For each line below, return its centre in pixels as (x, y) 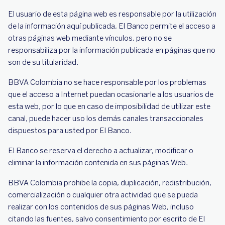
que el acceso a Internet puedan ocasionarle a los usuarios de (111, 94)
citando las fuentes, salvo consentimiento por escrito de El (106, 219)
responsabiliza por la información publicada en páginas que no (112, 50)
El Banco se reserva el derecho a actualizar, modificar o (101, 151)
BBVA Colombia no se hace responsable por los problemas (107, 82)
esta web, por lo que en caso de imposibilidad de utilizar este (109, 106)
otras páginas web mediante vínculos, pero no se (90, 38)
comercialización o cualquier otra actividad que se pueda (103, 195)
